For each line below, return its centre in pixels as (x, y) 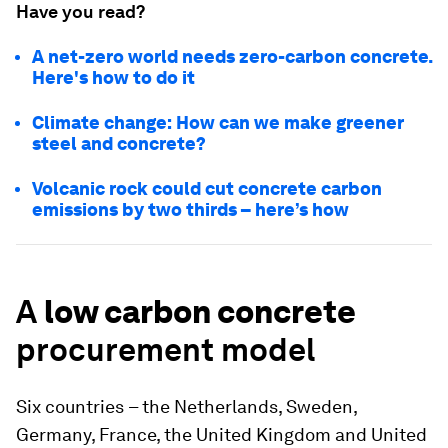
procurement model (165, 349)
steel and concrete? (119, 143)
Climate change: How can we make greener (218, 122)
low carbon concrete (200, 311)
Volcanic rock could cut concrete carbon (207, 188)
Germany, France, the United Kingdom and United (221, 434)
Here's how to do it (113, 77)
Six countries (70, 406)
